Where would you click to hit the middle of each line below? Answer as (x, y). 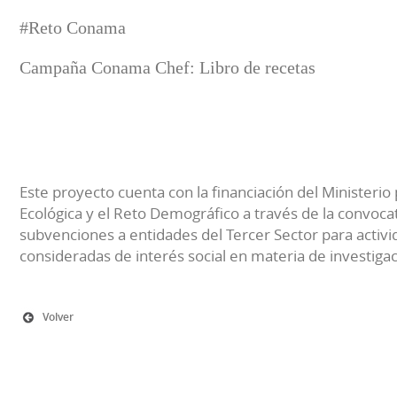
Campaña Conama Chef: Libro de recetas (167, 67)
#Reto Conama (73, 27)
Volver (58, 317)
